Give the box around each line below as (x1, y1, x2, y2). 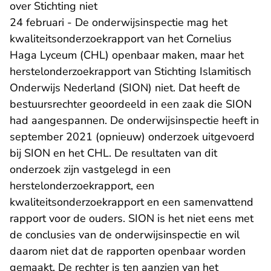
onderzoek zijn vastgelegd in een (10, 162, 171, 177)
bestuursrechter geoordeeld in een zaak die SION (10, 97, 252, 112)
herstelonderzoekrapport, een (10, 178, 154, 194)
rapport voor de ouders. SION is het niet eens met (10, 211, 253, 226)
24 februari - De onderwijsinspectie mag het (10, 15, 227, 30)
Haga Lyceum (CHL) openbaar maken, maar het (10, 48, 244, 63)
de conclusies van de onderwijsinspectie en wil (10, 227, 240, 243)
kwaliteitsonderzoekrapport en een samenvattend (10, 195, 253, 210)
